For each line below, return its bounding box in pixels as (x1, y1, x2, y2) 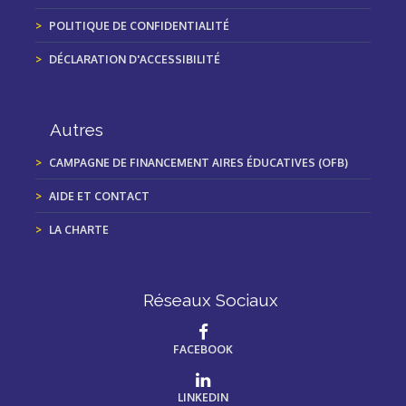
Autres (50, 120, 103, 140)
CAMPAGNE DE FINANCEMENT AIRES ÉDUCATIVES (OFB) (49, 156, 348, 170)
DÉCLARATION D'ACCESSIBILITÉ (49, 53, 220, 67)
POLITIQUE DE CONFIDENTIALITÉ (49, 19, 229, 34)
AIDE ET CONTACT (49, 189, 150, 204)
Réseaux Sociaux (142, 290, 278, 311)
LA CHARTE (49, 223, 109, 237)
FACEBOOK (173, 343, 233, 357)
